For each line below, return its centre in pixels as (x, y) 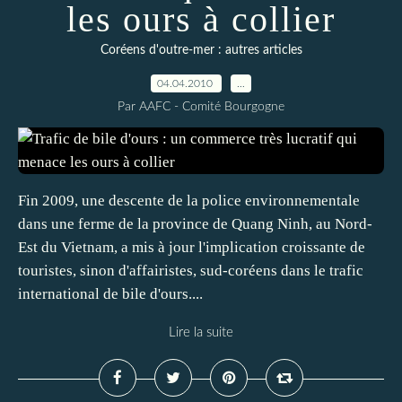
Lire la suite (201, 332)
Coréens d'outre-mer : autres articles (201, 50)
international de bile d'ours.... (110, 294)
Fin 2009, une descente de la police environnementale (189, 201)
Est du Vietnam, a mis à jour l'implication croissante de (192, 247)
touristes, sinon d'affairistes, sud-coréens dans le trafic (191, 271)
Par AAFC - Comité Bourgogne (201, 107)
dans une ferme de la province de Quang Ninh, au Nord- (195, 224)
